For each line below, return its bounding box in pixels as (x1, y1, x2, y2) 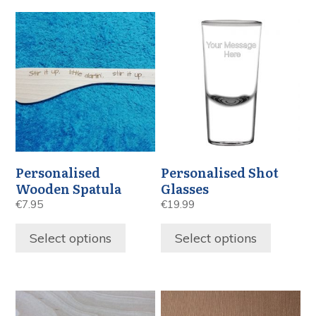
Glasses (161, 179, 209, 199)
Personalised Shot (161, 163, 279, 183)
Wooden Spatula (16, 179, 121, 199)
